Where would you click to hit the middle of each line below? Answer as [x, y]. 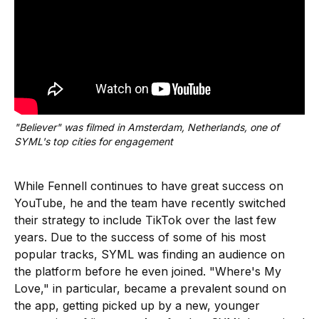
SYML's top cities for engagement [94, 141]
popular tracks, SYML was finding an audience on [150, 254]
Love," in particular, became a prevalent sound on [150, 288]
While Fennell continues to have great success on [149, 185]
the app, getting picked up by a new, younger [137, 305]
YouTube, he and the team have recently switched [150, 203]
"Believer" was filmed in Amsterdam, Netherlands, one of [147, 127]
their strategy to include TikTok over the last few [145, 220]
